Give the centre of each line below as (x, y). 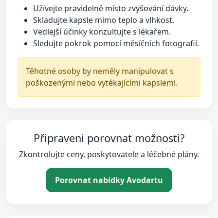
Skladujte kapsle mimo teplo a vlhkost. (104, 20)
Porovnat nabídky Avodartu (109, 180)
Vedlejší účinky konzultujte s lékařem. (102, 32)
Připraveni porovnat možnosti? (109, 138)
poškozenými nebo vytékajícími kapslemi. (102, 83)
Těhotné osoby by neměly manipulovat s (100, 71)
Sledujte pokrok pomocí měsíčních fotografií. (116, 43)
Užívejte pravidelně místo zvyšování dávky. (111, 8)
